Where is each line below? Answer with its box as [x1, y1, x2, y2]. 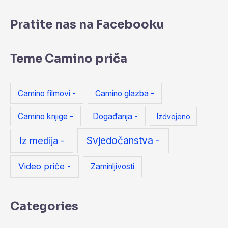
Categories [10, 199, 78, 214]
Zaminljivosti [91, 161, 135, 172]
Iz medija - [19, 134, 65, 146]
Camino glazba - [95, 88, 155, 98]
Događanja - [93, 111, 138, 121]
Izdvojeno [156, 111, 190, 121]
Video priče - [18, 161, 71, 172]
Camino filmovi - [18, 88, 76, 98]
